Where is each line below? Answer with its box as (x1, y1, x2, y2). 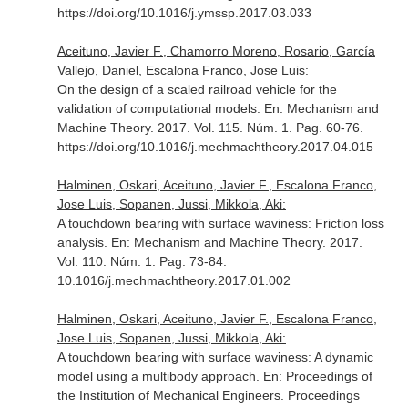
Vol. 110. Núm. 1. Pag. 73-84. (56, 254, 227, 269)
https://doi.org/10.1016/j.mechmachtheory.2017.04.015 (56, 139, 373, 154)
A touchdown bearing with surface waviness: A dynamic (56, 350, 373, 364)
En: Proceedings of (262, 369, 372, 383)
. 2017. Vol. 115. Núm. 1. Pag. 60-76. (149, 120, 363, 135)
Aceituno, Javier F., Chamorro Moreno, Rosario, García (56, 44, 375, 58)
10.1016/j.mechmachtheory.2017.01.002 (56, 273, 291, 288)
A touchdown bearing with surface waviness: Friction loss (56, 216, 384, 230)
